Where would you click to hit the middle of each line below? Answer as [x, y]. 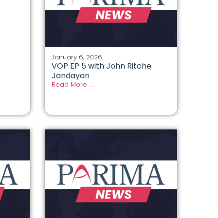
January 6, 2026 [77, 57]
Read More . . [72, 85]
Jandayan [70, 76]
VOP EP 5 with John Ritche [101, 66]
